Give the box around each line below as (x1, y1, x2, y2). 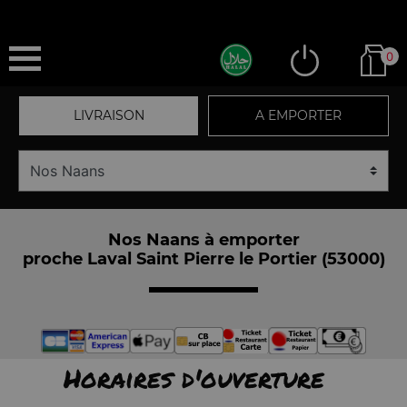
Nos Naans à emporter (107, 229, 300, 250)
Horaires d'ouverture (63, 360, 324, 396)
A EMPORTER (255, 107, 342, 124)
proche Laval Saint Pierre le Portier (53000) (22, 248, 385, 269)
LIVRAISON (73, 107, 144, 124)
